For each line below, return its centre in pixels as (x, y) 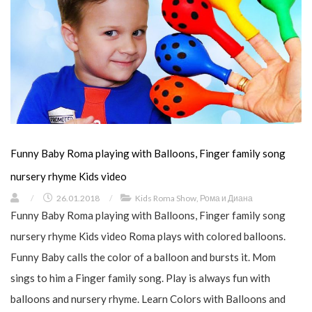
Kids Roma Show (166, 198)
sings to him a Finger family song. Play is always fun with (140, 278)
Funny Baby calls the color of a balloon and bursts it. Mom (143, 257)
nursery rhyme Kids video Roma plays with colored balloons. (148, 236)
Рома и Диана (226, 198)
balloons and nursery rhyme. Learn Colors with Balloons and (148, 298)
